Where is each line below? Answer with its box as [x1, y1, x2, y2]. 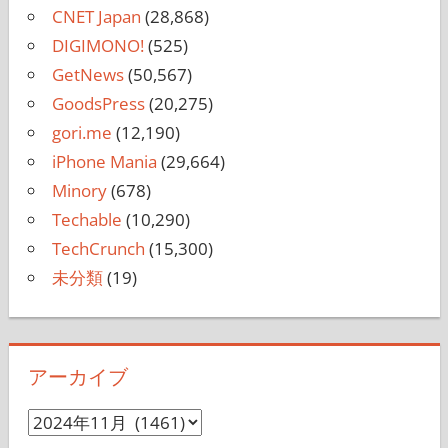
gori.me [51, 120, 112, 144]
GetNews [51, 62, 124, 86]
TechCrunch [51, 236, 145, 260]
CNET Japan [51, 4, 141, 28]
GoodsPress [51, 91, 145, 115]
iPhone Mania [51, 149, 157, 173]
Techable [51, 207, 122, 231]
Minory [51, 178, 107, 202]
